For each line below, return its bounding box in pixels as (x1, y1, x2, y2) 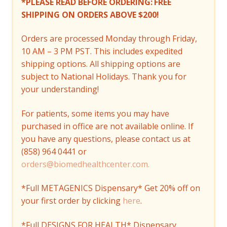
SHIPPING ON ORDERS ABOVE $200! (21, 9, 159, 20)
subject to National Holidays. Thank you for (21, 71, 186, 83)
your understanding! (21, 84, 99, 95)
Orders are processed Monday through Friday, (21, 33, 197, 45)
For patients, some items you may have (21, 107, 169, 119)
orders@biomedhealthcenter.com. (21, 158, 149, 170)
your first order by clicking (21, 195, 123, 207)
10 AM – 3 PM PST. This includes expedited (21, 46, 182, 57)
